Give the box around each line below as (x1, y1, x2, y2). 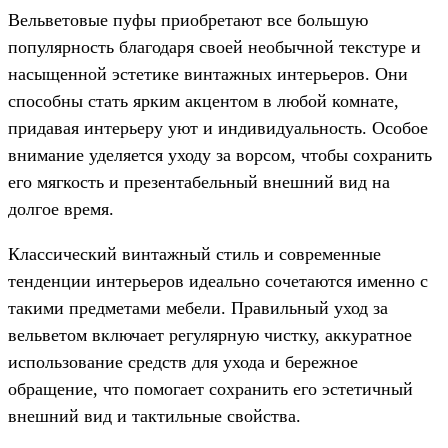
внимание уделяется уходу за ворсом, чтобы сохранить (8, 144, 432, 165)
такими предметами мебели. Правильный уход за (8, 297, 388, 318)
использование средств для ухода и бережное (8, 351, 358, 372)
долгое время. (8, 198, 114, 219)
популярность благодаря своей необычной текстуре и (8, 36, 421, 57)
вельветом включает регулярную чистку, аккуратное (8, 324, 412, 345)
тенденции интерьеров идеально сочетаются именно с (8, 270, 428, 291)
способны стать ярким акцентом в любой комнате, (8, 90, 399, 111)
